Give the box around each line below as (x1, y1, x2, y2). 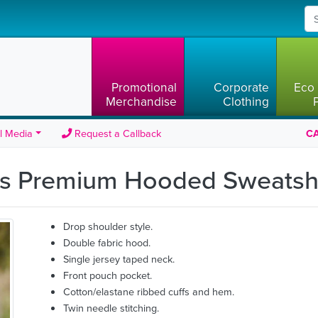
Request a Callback (72, 126, 162, 142)
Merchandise (106, 92, 177, 111)
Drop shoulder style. (63, 219, 153, 235)
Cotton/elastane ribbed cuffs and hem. (63, 284, 234, 300)
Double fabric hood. (63, 235, 150, 251)
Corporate (214, 78, 269, 97)
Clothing (223, 92, 269, 111)
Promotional (111, 78, 177, 97)
